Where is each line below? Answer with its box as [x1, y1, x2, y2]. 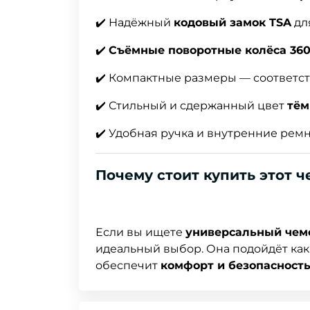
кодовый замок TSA [174, 16, 291, 30]
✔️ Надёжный [95, 16, 174, 30]
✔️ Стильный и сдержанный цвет [95, 99, 287, 113]
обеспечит [95, 259, 161, 273]
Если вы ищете [95, 226, 185, 239]
